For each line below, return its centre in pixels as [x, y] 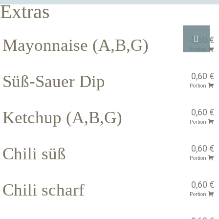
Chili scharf [44, 190]
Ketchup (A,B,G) [62, 118]
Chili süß [34, 154]
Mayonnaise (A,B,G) [76, 45]
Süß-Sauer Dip [54, 81]
